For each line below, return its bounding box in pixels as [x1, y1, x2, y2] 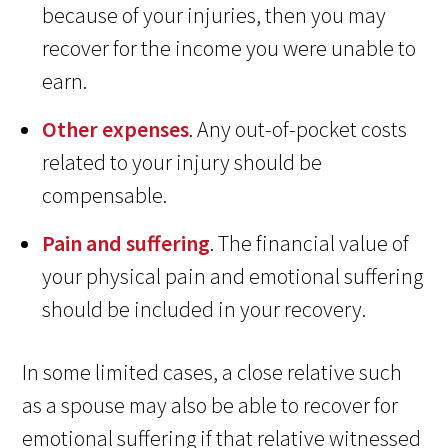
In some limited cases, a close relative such [22, 358, 403, 387]
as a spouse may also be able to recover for [22, 391, 399, 420]
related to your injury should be [42, 148, 323, 177]
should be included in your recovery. [42, 295, 367, 324]
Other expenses [42, 115, 190, 144]
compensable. [42, 181, 168, 210]
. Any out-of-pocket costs [189, 115, 408, 144]
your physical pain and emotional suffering [42, 262, 424, 291]
